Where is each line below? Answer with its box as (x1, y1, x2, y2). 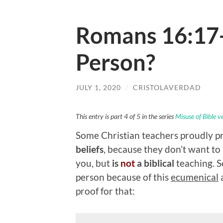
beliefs (76, 143, 104, 155)
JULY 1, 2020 (76, 83, 121, 92)
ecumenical (171, 171, 219, 183)
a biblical (135, 157, 174, 169)
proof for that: (76, 185, 135, 197)
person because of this (76, 171, 171, 183)
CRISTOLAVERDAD (133, 83, 201, 92)
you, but (76, 157, 112, 169)
